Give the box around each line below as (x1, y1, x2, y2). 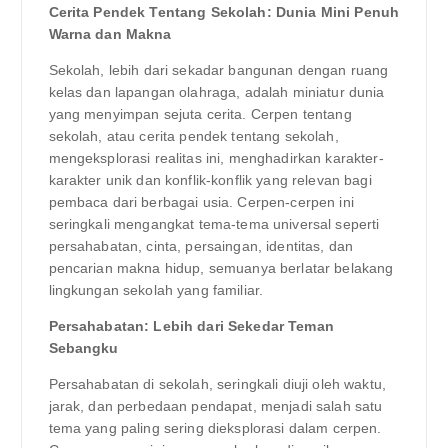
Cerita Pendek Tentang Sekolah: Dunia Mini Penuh (48, 4, 400, 21)
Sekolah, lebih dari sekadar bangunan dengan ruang (48, 62, 389, 79)
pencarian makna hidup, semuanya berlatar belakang (48, 260, 394, 277)
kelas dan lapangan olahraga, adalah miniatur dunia (48, 84, 385, 101)
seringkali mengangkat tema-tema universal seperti (48, 216, 380, 233)
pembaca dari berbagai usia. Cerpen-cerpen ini (48, 194, 354, 211)
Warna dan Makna (48, 26, 172, 43)
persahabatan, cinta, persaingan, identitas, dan (48, 238, 354, 255)
